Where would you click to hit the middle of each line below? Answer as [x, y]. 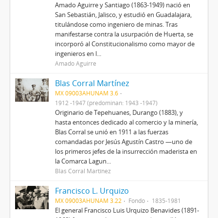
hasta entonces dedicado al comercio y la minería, [126, 122]
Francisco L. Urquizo [92, 191]
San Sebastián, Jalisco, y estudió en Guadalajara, [123, 15]
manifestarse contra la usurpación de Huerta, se [124, 34]
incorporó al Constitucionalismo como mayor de [125, 44]
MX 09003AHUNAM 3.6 [86, 93]
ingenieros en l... [78, 54]
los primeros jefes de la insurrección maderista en [126, 151]
